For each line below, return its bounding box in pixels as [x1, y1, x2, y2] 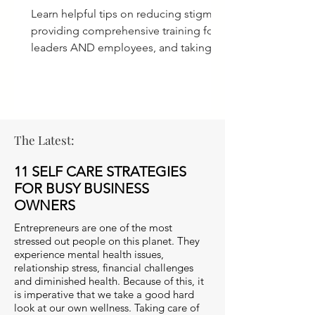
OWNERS [14, 196, 75, 214]
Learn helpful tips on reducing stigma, [31, 6, 221, 20]
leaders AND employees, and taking [31, 40, 212, 54]
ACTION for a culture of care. [31, 57, 176, 71]
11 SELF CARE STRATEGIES [14, 162, 186, 180]
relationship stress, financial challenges [14, 260, 193, 274]
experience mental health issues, [14, 247, 164, 261]
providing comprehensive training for [31, 23, 217, 37]
